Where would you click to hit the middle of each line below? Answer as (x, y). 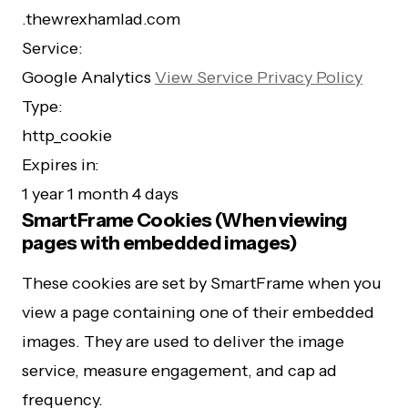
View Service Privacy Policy (259, 77)
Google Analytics (88, 77)
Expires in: (61, 165)
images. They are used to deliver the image (183, 342)
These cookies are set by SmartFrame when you (202, 283)
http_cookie (67, 136)
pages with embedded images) (159, 243)
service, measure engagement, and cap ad (179, 371)
